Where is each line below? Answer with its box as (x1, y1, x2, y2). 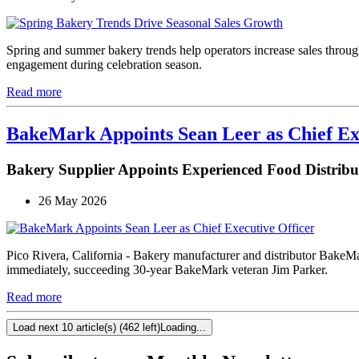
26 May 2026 (38, 193, 107, 208)
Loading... (160, 321, 206, 333)
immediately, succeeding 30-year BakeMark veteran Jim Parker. (6, 262, 328, 276)
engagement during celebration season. (6, 58, 202, 72)
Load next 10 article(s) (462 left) (13, 321, 160, 333)
